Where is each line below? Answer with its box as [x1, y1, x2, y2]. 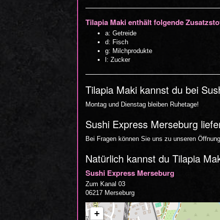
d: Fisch [105, 38, 128, 46]
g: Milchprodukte [105, 47, 152, 55]
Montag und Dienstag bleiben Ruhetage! [85, 101, 199, 108]
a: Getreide [105, 29, 137, 37]
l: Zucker [105, 56, 130, 63]
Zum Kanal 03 [85, 180, 125, 188]
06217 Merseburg [85, 189, 135, 196]
